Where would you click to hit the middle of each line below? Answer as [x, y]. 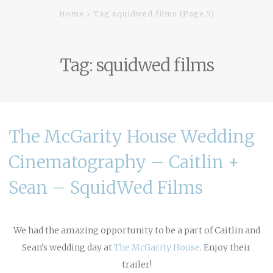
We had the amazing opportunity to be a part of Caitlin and [136, 230]
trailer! [136, 264]
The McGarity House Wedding [132, 136]
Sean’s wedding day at [68, 247]
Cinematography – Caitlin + [124, 162]
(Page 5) [196, 14]
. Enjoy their [225, 247]
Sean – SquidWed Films [106, 187]
